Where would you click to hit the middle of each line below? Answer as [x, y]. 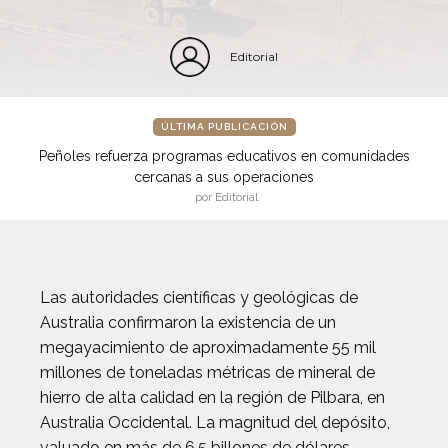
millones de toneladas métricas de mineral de [207, 372]
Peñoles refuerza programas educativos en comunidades [224, 156]
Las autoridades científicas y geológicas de [199, 297]
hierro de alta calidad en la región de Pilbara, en [212, 397]
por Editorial [226, 197]
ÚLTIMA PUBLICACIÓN [224, 126]
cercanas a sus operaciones [224, 177]
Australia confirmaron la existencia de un [188, 322]
